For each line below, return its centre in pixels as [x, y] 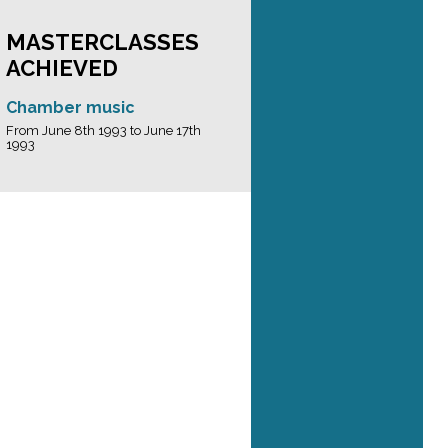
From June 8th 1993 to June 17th [103, 130]
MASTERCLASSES [102, 42]
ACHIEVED [62, 68]
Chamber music [70, 107]
